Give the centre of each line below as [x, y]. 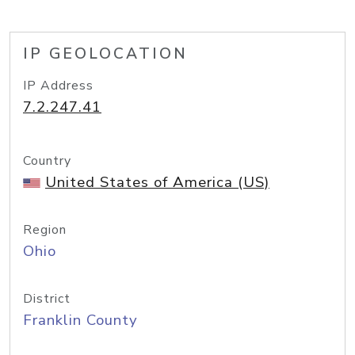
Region [45, 230]
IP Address [58, 86]
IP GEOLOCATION [105, 54]
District [47, 299]
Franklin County [80, 320]
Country [47, 161]
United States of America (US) [157, 182]
